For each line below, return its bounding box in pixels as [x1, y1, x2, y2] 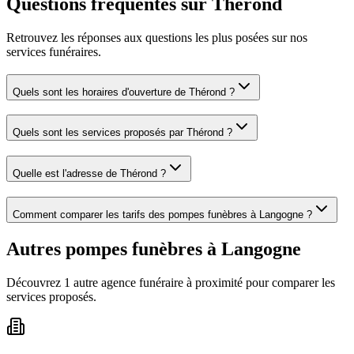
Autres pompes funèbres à [6, 238, 221, 259]
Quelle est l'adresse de [13, 168, 120, 180]
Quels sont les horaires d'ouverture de [13, 85, 189, 98]
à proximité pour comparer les [186, 275, 335, 289]
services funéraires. [6, 45, 101, 59]
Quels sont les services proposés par [13, 126, 186, 139]
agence [101, 275, 136, 289]
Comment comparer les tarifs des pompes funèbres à [13, 208, 259, 220]
